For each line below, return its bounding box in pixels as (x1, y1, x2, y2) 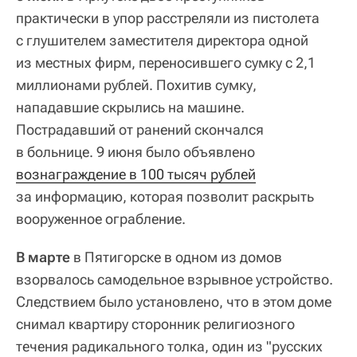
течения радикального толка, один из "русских (16, 337, 323, 355)
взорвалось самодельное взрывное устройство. (16, 270, 333, 288)
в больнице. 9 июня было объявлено (16, 143, 255, 160)
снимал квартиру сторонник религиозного (16, 315, 295, 332)
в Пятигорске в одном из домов (70, 248, 282, 265)
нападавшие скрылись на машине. (16, 98, 245, 116)
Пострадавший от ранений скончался (16, 120, 264, 138)
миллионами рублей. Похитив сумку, (16, 76, 257, 93)
